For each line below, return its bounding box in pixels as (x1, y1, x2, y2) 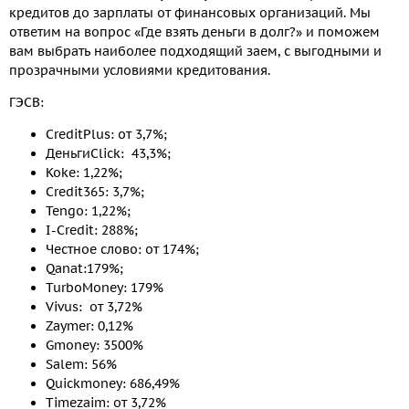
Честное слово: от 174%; (46, 241, 199, 258)
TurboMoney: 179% (46, 279, 163, 297)
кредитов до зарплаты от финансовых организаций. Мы (9, 5, 371, 22)
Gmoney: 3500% (46, 337, 143, 354)
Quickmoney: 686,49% (46, 375, 180, 393)
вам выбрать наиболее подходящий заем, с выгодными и (9, 43, 382, 60)
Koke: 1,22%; (46, 164, 122, 182)
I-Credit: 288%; (46, 222, 138, 239)
